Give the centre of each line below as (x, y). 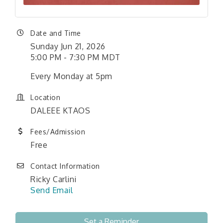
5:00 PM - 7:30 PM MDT (75, 57)
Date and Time (56, 33)
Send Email (52, 190)
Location (45, 98)
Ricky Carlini (54, 179)
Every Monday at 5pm (71, 76)
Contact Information (65, 166)
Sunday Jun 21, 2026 (68, 47)
